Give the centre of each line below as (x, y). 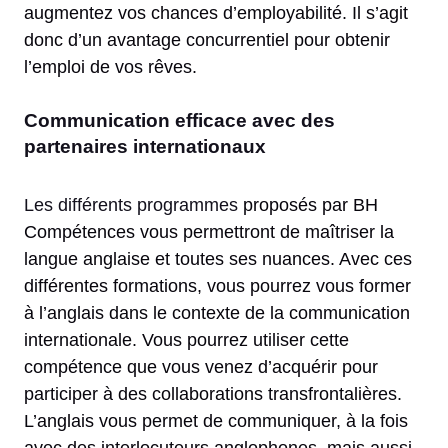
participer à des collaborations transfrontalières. (213, 393)
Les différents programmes (131, 204)
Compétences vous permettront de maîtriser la (209, 231)
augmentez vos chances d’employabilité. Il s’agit (216, 12)
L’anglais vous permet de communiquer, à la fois (216, 420)
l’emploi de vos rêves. (113, 66)
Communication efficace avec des (179, 120)
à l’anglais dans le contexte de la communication (217, 312)
